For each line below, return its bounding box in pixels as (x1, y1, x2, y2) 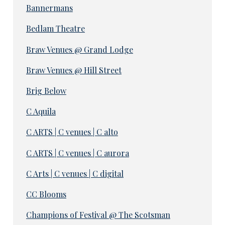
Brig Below (26, 85, 66, 96)
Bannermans (26, 3, 73, 14)
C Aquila (26, 106, 56, 117)
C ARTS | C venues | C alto (26, 127, 118, 138)
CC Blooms (26, 189, 66, 200)
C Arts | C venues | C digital (26, 168, 124, 179)
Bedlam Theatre (26, 23, 85, 34)
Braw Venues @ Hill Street (26, 64, 122, 75)
